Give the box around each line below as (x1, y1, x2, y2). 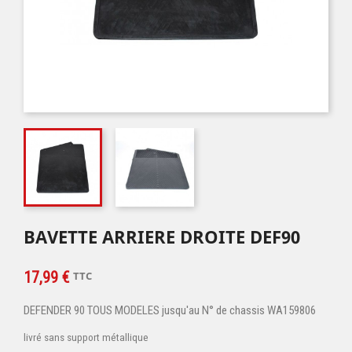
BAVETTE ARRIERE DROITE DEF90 (24, 225, 300, 248)
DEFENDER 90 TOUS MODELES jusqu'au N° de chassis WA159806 (24, 303, 316, 317)
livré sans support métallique (24, 332, 148, 343)
